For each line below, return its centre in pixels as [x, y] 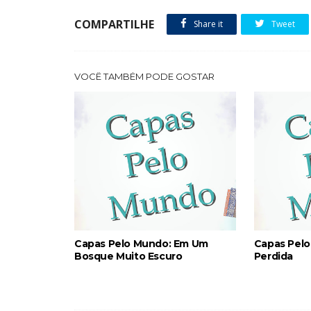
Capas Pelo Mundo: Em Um [141, 243]
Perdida [273, 256]
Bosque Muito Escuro [128, 256]
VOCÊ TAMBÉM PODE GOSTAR [144, 76]
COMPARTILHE [114, 24]
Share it [207, 24]
